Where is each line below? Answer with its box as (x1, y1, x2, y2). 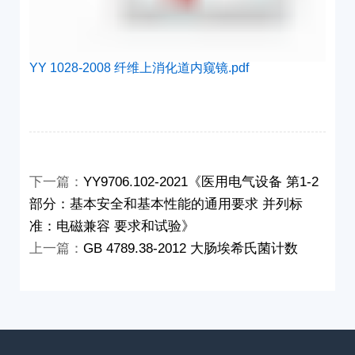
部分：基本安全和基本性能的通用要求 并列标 (29, 195, 303, 212)
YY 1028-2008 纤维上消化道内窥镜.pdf (29, 60, 250, 74)
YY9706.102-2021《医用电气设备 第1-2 (83, 173, 319, 189)
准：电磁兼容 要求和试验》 (29, 217, 196, 234)
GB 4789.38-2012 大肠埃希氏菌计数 (83, 239, 299, 256)
